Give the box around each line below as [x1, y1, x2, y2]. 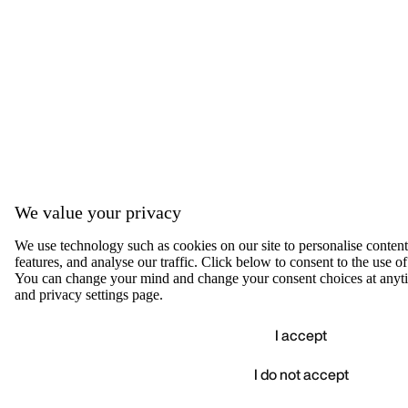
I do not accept [253, 363, 349, 385]
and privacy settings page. [15, 287, 163, 302]
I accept [275, 324, 327, 346]
